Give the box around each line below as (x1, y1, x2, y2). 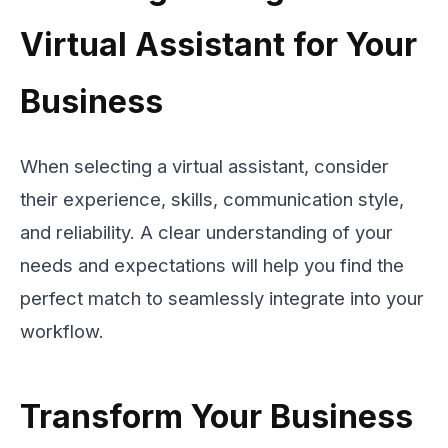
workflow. (20, 320, 104, 343)
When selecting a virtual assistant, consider (20, 155, 389, 178)
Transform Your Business (20, 397, 413, 437)
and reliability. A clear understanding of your (20, 221, 393, 244)
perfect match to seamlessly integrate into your (20, 287, 424, 310)
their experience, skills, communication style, (20, 188, 404, 211)
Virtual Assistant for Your (20, 25, 417, 65)
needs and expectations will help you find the (20, 254, 404, 277)
